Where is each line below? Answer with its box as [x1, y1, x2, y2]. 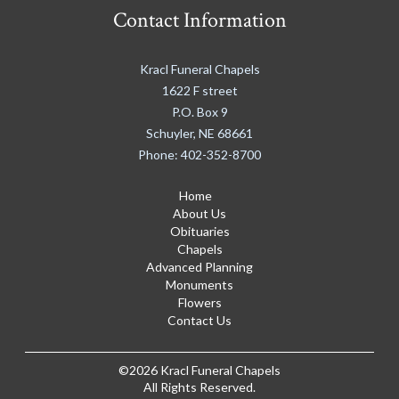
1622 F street [161, 83, 238, 99]
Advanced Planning [146, 259, 253, 275]
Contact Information [112, 6, 287, 35]
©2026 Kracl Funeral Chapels [118, 362, 281, 379]
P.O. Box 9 [171, 104, 228, 120]
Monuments [166, 277, 233, 293]
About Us [173, 206, 226, 222]
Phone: [138, 147, 181, 163]
